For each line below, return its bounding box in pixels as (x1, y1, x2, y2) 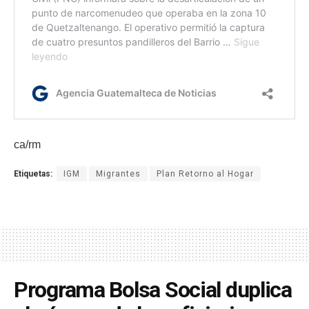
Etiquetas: (14, 168, 52, 179)
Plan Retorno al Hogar (157, 168, 254, 179)
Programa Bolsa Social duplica (14, 276, 292, 303)
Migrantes (96, 168, 141, 179)
